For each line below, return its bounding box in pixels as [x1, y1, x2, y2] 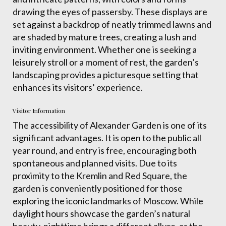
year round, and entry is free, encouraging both [13, 145, 197, 156]
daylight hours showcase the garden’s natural [13, 208, 190, 219]
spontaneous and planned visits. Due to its [13, 157, 177, 168]
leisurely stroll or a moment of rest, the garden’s [13, 56, 199, 68]
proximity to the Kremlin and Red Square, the [13, 170, 187, 181]
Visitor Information [13, 106, 65, 115]
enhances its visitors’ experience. [13, 82, 143, 93]
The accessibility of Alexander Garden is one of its [13, 120, 207, 131]
